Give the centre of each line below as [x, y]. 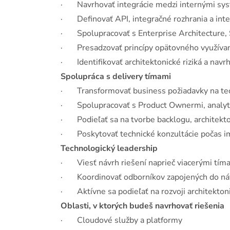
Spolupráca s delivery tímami [116, 76]
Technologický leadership [109, 148]
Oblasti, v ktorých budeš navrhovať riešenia [142, 206]
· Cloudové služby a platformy [121, 220]
